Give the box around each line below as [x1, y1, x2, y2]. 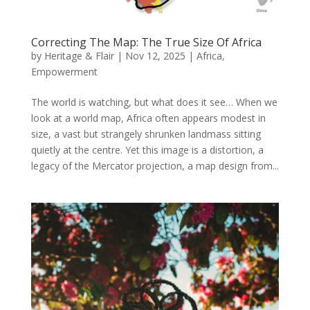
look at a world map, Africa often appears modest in [30, 111, 266, 125]
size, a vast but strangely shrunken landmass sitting [30, 127, 261, 141]
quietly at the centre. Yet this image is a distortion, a [30, 143, 264, 157]
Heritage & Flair [44, 49, 114, 63]
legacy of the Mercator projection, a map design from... [30, 159, 279, 173]
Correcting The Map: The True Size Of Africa [30, 35, 262, 51]
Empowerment [30, 65, 98, 79]
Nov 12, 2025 [125, 49, 185, 63]
